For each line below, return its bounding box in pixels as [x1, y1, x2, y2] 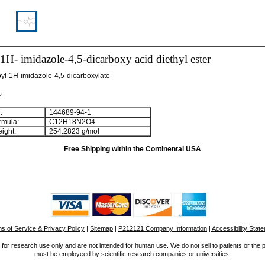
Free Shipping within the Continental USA [64, 145, 201, 153]
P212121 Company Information [118, 225, 207, 232]
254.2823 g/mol [46, 127, 99, 135]
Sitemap [90, 225, 113, 232]
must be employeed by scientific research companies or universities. [34, 250, 231, 257]
